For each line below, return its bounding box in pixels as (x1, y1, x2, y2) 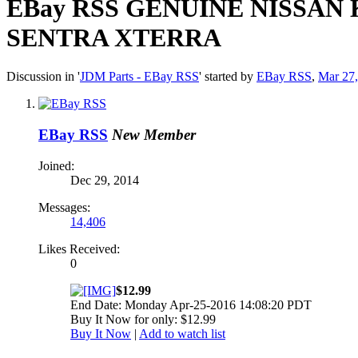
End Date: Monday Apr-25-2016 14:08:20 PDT (70, 297, 312, 312)
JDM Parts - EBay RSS (80, 70, 199, 84)
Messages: (38, 200, 90, 214)
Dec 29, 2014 (70, 173, 139, 187)
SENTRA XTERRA (6, 22, 221, 52)
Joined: (38, 158, 74, 173)
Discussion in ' (6, 70, 80, 84)
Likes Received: (38, 241, 120, 256)
